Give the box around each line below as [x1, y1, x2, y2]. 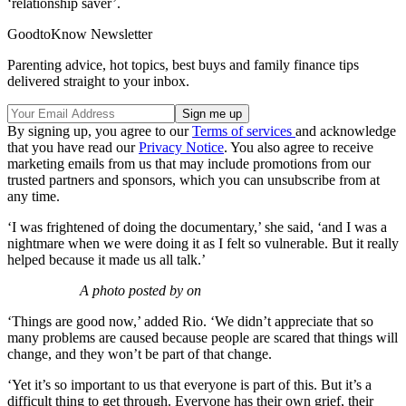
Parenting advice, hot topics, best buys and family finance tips [7, 56, 359, 72]
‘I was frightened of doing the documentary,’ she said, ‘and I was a [7, 218, 387, 235]
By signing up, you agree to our [7, 122, 192, 139]
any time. [7, 188, 60, 204]
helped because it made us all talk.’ [7, 251, 206, 267]
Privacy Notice [139, 139, 224, 155]
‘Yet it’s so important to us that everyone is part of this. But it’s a [7, 376, 372, 392]
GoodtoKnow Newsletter [7, 25, 152, 42]
